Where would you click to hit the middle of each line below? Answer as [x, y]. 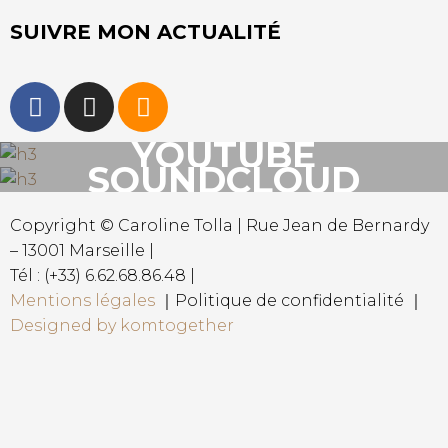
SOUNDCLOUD [224, 179]
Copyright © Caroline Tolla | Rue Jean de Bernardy [219, 225]
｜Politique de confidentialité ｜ [289, 300]
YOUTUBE [224, 154]
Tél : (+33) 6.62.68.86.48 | [102, 275]
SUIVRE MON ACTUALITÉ [145, 32]
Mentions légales [82, 300]
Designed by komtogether [122, 325]
